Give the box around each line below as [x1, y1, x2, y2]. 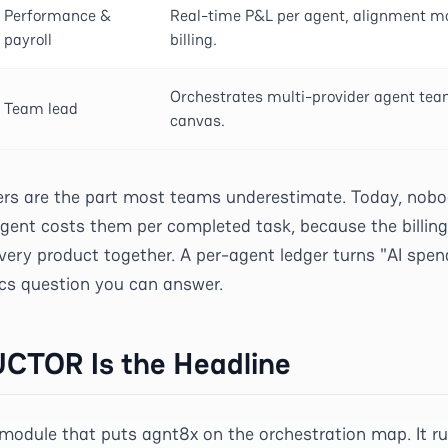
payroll [4, 29, 52, 50]
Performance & [4, 5, 111, 26]
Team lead [4, 98, 78, 119]
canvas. [170, 110, 225, 131]
